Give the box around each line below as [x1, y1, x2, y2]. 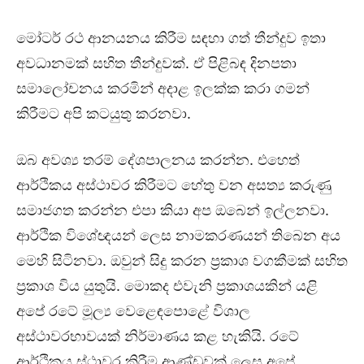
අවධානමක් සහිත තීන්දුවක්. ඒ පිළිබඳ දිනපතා [16, 54, 297, 72]
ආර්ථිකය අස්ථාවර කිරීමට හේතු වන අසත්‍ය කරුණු [16, 176, 331, 194]
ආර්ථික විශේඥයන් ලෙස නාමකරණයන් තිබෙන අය [16, 227, 340, 245]
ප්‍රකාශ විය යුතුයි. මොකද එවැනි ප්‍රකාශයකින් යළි [16, 277, 318, 295]
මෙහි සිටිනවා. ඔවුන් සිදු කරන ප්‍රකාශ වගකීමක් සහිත [16, 252, 348, 270]
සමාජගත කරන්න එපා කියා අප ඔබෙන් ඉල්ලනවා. [16, 201, 329, 219]
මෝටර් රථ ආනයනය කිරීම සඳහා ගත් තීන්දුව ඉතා [16, 29, 326, 47]
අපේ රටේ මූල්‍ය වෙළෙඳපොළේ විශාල [16, 302, 250, 320]
